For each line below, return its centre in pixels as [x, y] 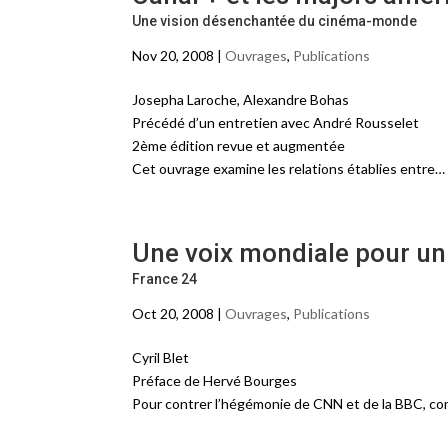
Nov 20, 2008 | [178, 55]
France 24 [164, 279]
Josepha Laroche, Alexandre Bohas [240, 99]
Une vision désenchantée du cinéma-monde [274, 21]
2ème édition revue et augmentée [238, 145]
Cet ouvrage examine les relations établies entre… [288, 168]
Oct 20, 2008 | [178, 313]
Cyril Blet [160, 357]
